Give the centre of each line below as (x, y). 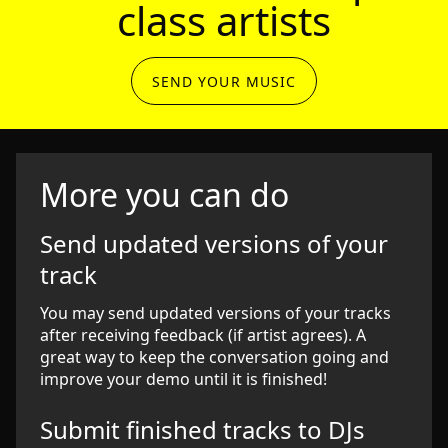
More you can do (164, 194)
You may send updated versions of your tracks (215, 313)
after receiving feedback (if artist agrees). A (203, 335)
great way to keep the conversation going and (214, 357)
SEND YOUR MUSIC (224, 81)
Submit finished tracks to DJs (202, 429)
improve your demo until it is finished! (183, 379)
